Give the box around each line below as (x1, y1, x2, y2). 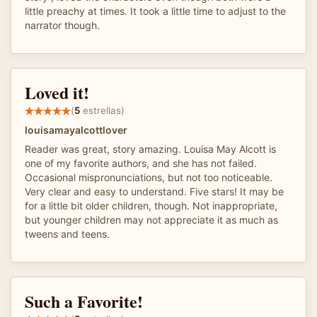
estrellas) (80, 105, 125, 117)
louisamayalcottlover (25, 123, 127, 136)
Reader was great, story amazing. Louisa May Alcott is (25, 142, 276, 155)
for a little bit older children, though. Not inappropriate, (25, 199, 277, 212)
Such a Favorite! (25, 288, 143, 313)
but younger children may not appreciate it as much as (25, 213, 278, 226)
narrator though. (25, 18, 100, 31)
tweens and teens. (25, 227, 110, 240)
